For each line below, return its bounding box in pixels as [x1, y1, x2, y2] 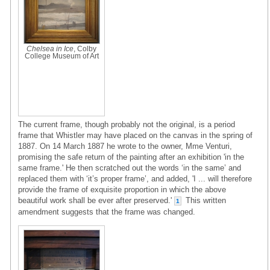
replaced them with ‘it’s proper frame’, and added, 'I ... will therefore [18, 174, 252, 183]
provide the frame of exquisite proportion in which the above [18, 184, 226, 194]
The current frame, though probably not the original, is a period [18, 119, 235, 129]
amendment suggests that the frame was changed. [18, 207, 195, 216]
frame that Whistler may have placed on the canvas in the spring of [18, 130, 253, 140]
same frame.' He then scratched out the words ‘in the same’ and [18, 163, 241, 172]
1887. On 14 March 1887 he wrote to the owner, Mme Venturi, [18, 141, 232, 151]
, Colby [74, 45, 96, 52]
